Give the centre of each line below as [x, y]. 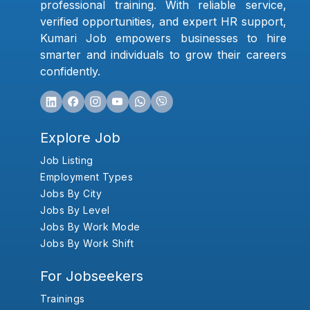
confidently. [71, 72]
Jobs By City [71, 194]
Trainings [63, 299]
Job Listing [67, 161]
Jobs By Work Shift [87, 244]
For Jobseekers [92, 276]
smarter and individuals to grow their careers [163, 55]
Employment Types [87, 177]
